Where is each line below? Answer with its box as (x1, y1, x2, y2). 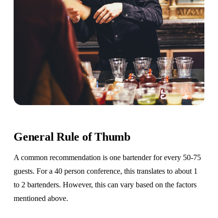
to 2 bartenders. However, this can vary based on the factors (14, 180, 197, 189)
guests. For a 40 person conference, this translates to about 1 (14, 166, 198, 175)
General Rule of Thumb (14, 130, 130, 143)
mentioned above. (14, 194, 68, 202)
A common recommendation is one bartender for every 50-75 (14, 153, 201, 162)
